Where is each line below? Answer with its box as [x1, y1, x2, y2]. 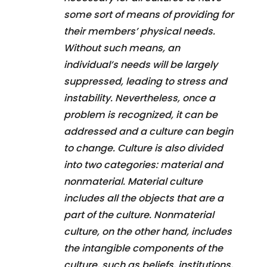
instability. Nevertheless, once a [64, 91, 215, 105]
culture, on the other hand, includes [64, 224, 232, 238]
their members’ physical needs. [64, 24, 215, 38]
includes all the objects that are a [64, 191, 223, 205]
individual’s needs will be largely [64, 57, 218, 72]
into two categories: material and [64, 157, 223, 172]
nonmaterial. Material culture [64, 174, 203, 188]
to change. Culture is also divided [64, 141, 223, 155]
